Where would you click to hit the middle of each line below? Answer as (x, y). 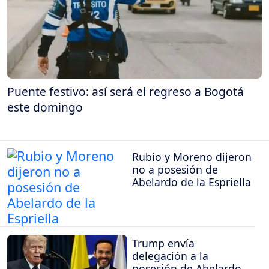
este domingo (45, 107)
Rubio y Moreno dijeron (192, 157)
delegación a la (170, 255)
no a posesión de (175, 170)
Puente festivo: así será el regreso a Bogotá (125, 91)
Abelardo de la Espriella (192, 182)
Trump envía (163, 243)
